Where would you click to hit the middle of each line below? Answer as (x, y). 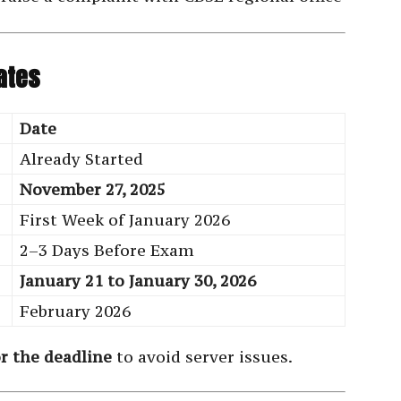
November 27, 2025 (93, 190)
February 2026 (75, 311)
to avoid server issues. (202, 357)
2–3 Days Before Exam (107, 251)
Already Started (81, 159)
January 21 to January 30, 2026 (138, 281)
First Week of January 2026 (125, 220)
